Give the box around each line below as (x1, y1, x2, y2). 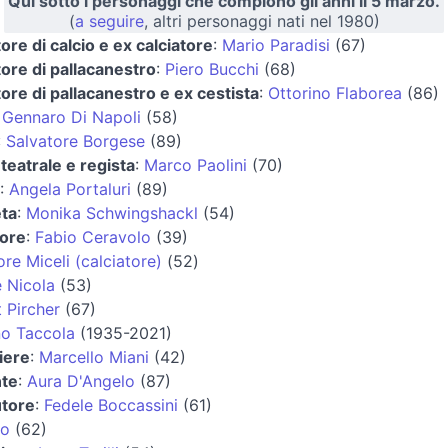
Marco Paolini (144, 154, 247, 175)
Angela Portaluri (9, 178, 131, 199)
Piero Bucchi (165, 58, 259, 79)
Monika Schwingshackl (26, 202, 198, 223)
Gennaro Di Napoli (2, 106, 141, 127)
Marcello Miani (39, 346, 149, 367)
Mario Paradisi (222, 34, 330, 55)
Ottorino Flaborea (268, 82, 402, 103)
